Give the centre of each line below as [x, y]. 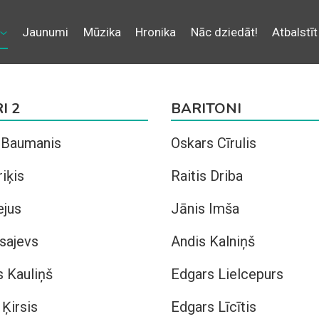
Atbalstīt [294, 32]
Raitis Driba [207, 176]
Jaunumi [46, 32]
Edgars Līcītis [214, 307]
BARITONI [206, 109]
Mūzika [102, 32]
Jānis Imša [205, 209]
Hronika [156, 32]
